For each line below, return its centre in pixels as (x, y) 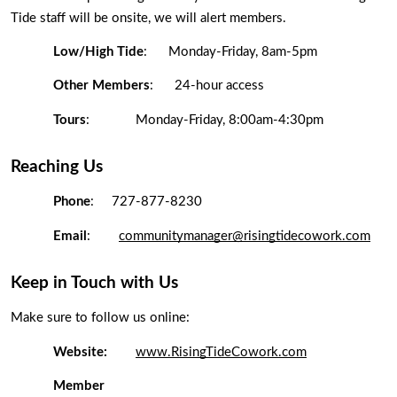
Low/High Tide (98, 52)
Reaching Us (57, 167)
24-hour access (221, 86)
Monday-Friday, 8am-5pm (243, 52)
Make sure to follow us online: (102, 318)
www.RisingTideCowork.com (221, 352)
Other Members (101, 86)
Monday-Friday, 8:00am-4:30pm (230, 120)
